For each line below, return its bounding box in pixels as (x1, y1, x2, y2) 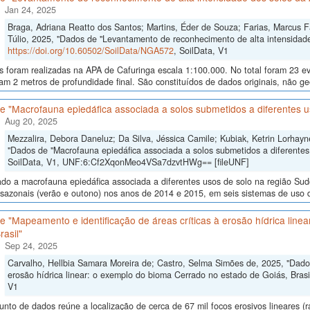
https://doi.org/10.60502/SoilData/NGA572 (7, 44, 174, 57)
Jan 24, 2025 (4, 3, 56, 17)
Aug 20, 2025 (4, 115, 57, 128)
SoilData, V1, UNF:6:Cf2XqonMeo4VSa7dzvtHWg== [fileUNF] (7, 156, 249, 169)
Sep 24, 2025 (4, 239, 57, 253)
